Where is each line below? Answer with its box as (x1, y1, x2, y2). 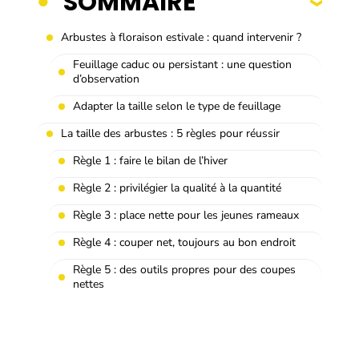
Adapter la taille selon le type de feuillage (73, 98, 280, 114)
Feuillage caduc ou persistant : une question (73, 56, 292, 72)
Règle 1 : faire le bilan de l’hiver (73, 152, 228, 168)
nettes (73, 276, 104, 292)
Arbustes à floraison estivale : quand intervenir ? (61, 29, 301, 45)
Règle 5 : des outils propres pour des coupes (73, 261, 296, 277)
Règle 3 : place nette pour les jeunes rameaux (73, 207, 299, 223)
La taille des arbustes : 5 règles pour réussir (61, 125, 280, 141)
